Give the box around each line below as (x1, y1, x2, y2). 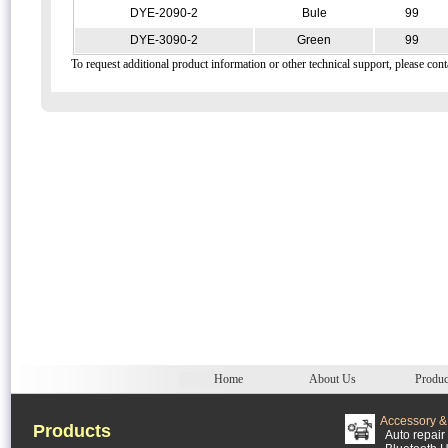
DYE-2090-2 (130, 6, 198, 20)
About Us (308, 372, 356, 386)
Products (33, 421, 111, 441)
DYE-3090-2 (130, 33, 198, 47)
